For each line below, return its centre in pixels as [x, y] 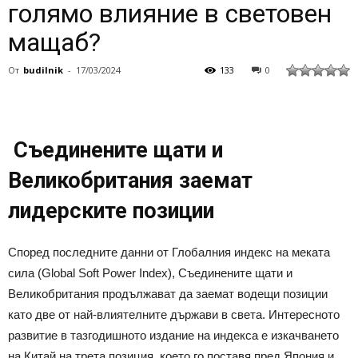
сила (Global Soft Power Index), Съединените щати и [150, 272]
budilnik [43, 70]
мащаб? [54, 42]
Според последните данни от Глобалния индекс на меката [169, 252]
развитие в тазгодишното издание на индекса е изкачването [173, 335]
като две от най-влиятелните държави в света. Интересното [174, 314]
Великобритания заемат [130, 180]
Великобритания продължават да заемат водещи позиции [168, 293]
